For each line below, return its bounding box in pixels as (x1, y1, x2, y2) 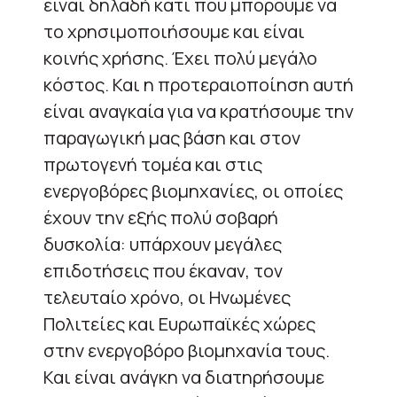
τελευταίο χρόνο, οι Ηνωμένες (43, 284, 291, 309)
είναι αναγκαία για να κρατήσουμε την (43, 98, 354, 123)
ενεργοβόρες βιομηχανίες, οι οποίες (43, 178, 343, 203)
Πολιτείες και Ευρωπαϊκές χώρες (43, 311, 315, 336)
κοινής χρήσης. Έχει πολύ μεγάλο (43, 45, 317, 70)
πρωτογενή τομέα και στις (43, 152, 262, 176)
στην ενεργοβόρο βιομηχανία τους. (43, 338, 330, 362)
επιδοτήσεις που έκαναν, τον (43, 258, 283, 283)
